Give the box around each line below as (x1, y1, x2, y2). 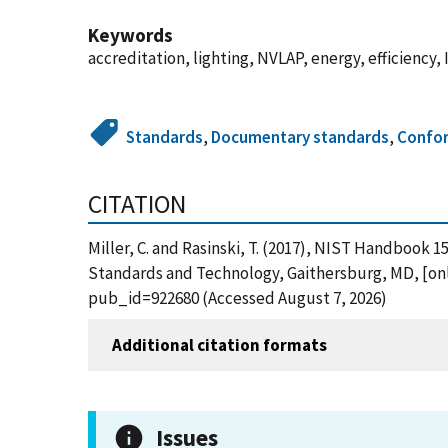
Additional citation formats (112, 333, 327, 356)
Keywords (88, 23, 173, 47)
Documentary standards (211, 126, 390, 148)
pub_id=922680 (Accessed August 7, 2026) (88, 287, 387, 309)
